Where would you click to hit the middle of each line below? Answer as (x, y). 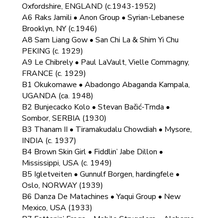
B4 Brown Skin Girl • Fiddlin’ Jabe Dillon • (92, 152)
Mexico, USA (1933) (57, 208)
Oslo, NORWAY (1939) (62, 185)
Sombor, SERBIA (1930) (64, 118)
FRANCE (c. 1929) (54, 73)
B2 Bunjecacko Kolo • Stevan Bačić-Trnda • (96, 107)
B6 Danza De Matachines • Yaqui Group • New (101, 197)
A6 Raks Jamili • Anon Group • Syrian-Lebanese (103, 18)
